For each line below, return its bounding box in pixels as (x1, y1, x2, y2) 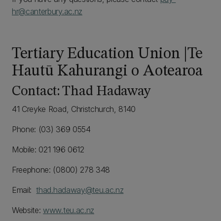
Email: (12, 185, 37, 195)
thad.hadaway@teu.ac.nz (36, 185, 124, 195)
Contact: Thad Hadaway (12, 85, 151, 99)
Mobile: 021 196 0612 (12, 145, 84, 154)
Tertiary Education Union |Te (12, 46, 203, 62)
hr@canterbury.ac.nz (12, 6, 82, 16)
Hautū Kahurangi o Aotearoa (12, 64, 203, 79)
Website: (12, 205, 43, 215)
